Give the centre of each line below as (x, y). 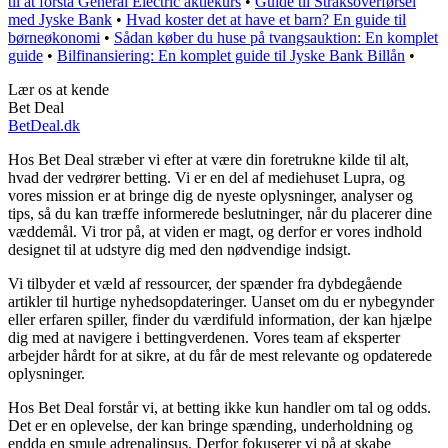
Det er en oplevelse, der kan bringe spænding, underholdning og (210, 425)
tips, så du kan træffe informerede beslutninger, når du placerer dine (220, 213)
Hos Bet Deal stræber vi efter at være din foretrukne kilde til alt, (208, 159)
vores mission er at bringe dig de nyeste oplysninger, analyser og (210, 195)
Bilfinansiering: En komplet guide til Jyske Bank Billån (231, 55)
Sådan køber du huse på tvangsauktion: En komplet (276, 37)
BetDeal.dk (44, 125)
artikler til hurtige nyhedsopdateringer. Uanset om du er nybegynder (221, 301)
